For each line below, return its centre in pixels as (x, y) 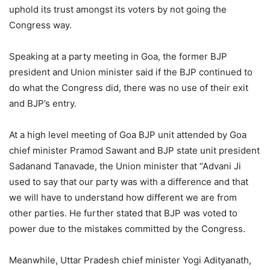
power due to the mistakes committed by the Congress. (127, 228)
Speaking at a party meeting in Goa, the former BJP (118, 56)
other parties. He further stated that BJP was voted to (123, 213)
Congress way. (40, 25)
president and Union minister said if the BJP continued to (131, 72)
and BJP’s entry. (43, 103)
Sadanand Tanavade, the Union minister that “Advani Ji (125, 166)
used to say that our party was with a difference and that (129, 181)
